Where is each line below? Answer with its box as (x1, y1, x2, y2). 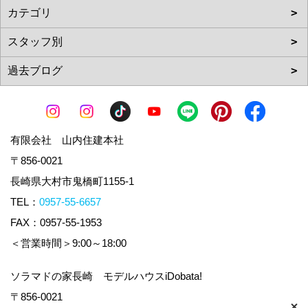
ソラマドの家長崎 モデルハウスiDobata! (10, 269, 202, 282)
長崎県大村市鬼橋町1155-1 (10, 175, 144, 187)
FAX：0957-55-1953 (10, 216, 102, 228)
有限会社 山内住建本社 (10, 133, 124, 146)
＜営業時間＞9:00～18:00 (10, 236, 137, 249)
